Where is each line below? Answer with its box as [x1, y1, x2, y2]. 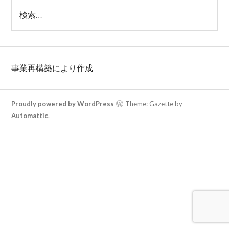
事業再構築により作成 [11, 62, 94, 73]
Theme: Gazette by [124, 99, 183, 108]
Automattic [11, 111, 49, 120]
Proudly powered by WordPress [11, 99, 114, 108]
